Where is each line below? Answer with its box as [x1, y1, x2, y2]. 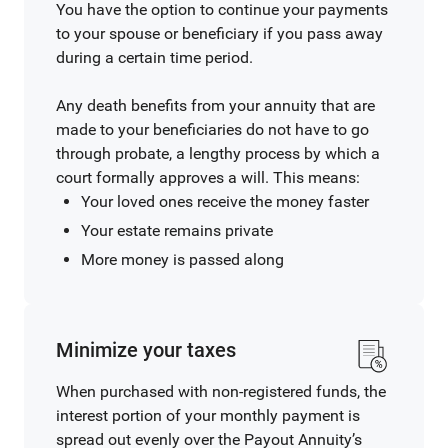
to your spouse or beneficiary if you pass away [56, 24, 383, 43]
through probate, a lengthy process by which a [56, 144, 380, 163]
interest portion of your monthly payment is [56, 406, 360, 425]
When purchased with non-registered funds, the [56, 382, 386, 401]
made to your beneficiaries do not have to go [56, 120, 369, 139]
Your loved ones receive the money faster [81, 192, 369, 211]
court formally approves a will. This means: [56, 168, 360, 187]
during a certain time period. [56, 48, 253, 67]
